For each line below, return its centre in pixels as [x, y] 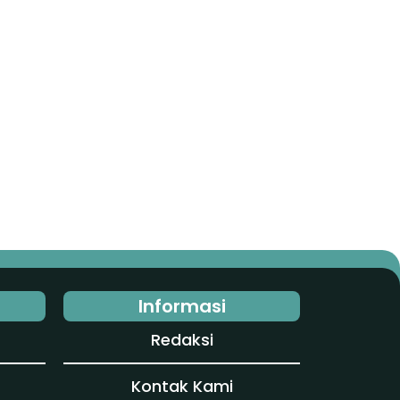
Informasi [182, 307]
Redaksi [182, 340]
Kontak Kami [182, 386]
